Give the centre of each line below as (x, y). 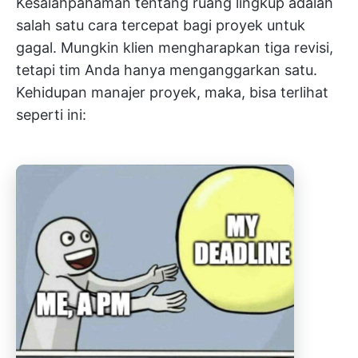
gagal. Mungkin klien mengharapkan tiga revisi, (175, 48)
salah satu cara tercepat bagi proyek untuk (161, 25)
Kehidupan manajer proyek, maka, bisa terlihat (172, 92)
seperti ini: (51, 115)
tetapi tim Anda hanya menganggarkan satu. (167, 70)
